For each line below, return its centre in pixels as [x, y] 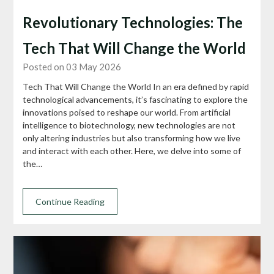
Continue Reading [70, 202]
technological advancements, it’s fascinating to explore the [135, 100]
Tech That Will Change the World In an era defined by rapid [136, 87]
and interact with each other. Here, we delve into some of [132, 151]
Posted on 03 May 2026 [72, 67]
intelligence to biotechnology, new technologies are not [129, 125]
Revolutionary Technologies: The [133, 23]
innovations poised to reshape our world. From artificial [127, 113]
